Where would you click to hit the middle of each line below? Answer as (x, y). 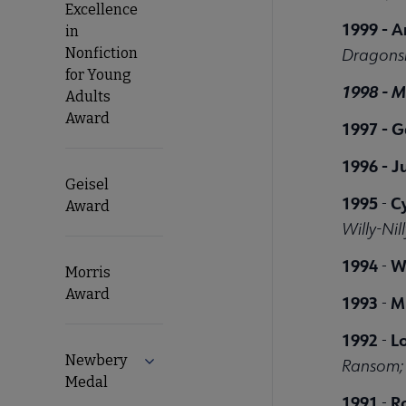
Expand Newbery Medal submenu (250, 362)
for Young (98, 74)
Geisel (87, 184)
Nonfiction (101, 53)
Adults (88, 96)
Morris (88, 272)
